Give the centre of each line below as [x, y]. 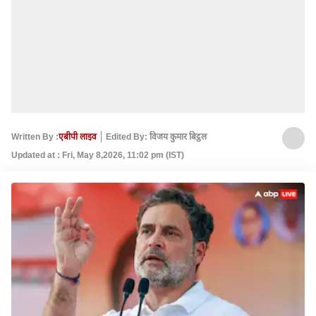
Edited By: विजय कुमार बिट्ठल [156, 136]
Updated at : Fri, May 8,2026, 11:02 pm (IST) [98, 155]
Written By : [35, 136]
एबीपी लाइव [78, 136]
